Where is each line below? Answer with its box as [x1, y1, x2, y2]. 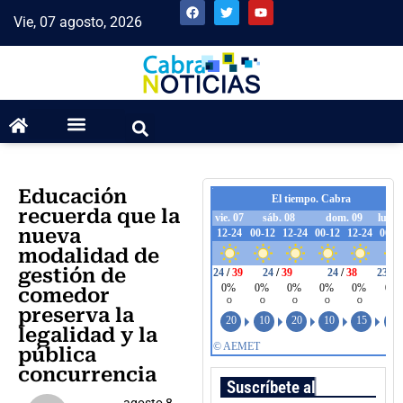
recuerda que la [18, 205, 180, 228]
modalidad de [18, 245, 159, 268]
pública [18, 344, 96, 367]
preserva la [18, 304, 134, 327]
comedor [18, 284, 110, 308]
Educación [18, 185, 127, 209]
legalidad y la [18, 324, 157, 347]
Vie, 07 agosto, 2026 [13, 13, 142, 31]
